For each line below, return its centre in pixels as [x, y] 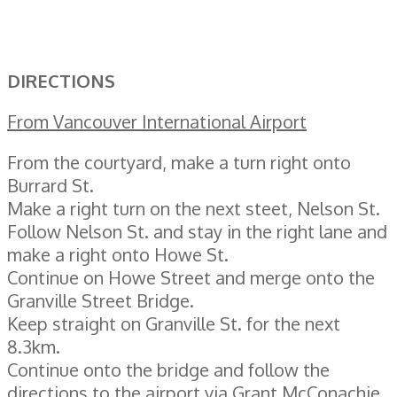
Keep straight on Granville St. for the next [174, 323]
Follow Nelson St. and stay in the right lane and [197, 231]
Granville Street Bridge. [101, 300]
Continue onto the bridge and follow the [168, 369]
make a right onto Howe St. [118, 254]
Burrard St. [51, 185]
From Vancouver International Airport [157, 121]
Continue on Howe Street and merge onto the [191, 277]
